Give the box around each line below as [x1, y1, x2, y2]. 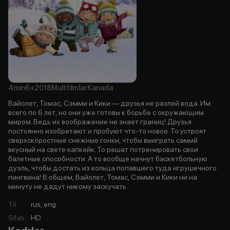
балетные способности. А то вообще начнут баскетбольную [8, 154, 207, 163]
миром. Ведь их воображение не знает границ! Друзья [8, 117, 191, 126]
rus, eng [31, 200, 56, 208]
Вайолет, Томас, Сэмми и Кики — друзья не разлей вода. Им [8, 99, 210, 107]
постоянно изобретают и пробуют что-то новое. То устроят [8, 126, 206, 135]
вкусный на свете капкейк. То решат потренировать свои [8, 145, 198, 154]
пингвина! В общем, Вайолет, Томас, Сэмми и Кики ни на [8, 172, 197, 181]
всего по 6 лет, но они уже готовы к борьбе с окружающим [8, 108, 204, 117]
